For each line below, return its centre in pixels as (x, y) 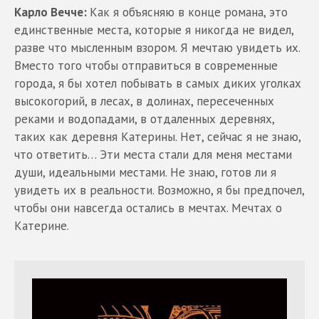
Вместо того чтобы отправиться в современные (146, 65)
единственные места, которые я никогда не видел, (154, 30)
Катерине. (42, 225)
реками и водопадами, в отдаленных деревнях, (144, 119)
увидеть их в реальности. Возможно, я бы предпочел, (159, 190)
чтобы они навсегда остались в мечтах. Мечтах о (148, 208)
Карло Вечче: (52, 12)
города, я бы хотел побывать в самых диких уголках (158, 83)
